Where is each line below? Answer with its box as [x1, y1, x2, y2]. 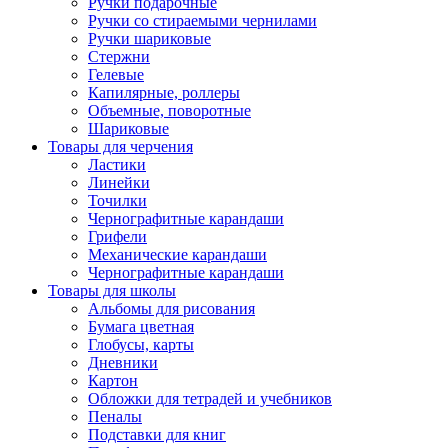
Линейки [88, 174, 150, 191]
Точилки [88, 192, 147, 209]
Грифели [88, 228, 147, 245]
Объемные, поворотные [88, 102, 251, 119]
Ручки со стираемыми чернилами [88, 12, 317, 29]
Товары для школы [48, 282, 176, 299]
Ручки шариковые [88, 30, 211, 47]
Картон [88, 372, 138, 389]
